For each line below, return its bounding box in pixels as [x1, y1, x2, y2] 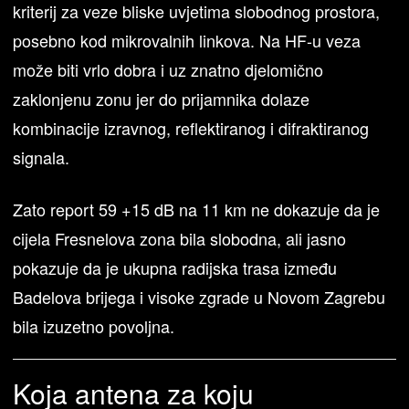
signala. [13, 145, 70, 170]
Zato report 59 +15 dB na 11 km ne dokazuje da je [13, 197, 381, 222]
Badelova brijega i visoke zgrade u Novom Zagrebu [13, 285, 386, 309]
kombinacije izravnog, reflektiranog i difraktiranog [13, 116, 370, 141]
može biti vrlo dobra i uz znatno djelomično [13, 58, 324, 82]
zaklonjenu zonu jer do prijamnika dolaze [13, 87, 310, 111]
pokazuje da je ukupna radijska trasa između [13, 256, 338, 280]
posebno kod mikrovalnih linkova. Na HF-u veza [13, 28, 362, 53]
